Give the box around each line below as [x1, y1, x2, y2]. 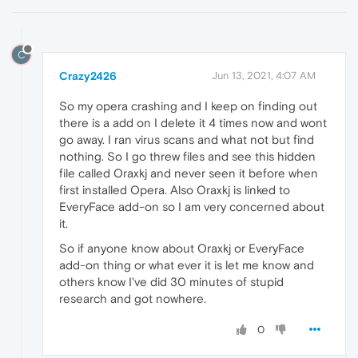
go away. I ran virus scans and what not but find [59, 132, 314, 146]
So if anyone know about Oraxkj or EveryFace [59, 241, 304, 255]
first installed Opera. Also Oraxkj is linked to [59, 182, 290, 197]
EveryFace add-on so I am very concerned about [59, 199, 324, 213]
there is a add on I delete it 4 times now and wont [59, 115, 327, 129]
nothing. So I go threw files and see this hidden [59, 149, 316, 163]
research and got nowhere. [59, 291, 206, 305]
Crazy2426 [59, 69, 117, 82]
